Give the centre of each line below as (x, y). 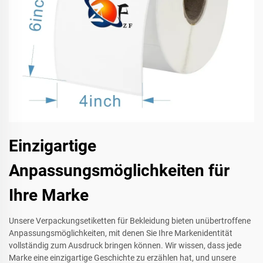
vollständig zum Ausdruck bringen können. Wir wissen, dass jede (125, 245)
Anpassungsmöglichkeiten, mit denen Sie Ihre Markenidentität (121, 233)
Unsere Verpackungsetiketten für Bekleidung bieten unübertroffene (130, 220)
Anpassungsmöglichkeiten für (119, 170)
